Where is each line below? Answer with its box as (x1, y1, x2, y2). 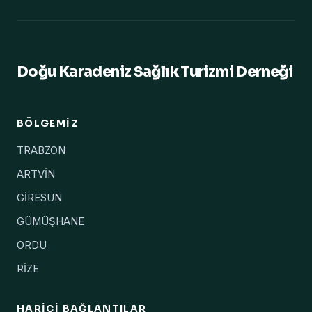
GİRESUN (17, 192, 62, 205)
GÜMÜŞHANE (17, 215, 84, 228)
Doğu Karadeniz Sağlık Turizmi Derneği (17, 63, 292, 81)
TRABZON (17, 144, 65, 157)
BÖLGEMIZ (17, 118, 79, 130)
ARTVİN (17, 168, 55, 181)
